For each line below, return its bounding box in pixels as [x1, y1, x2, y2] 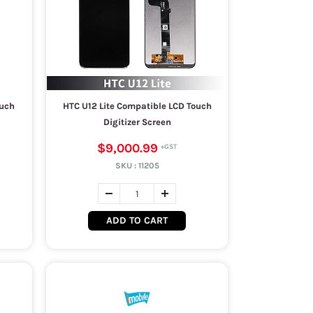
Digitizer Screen [103, 117, 171, 127]
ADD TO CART [106, 214, 168, 226]
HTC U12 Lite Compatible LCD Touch [62, 101, 212, 111]
